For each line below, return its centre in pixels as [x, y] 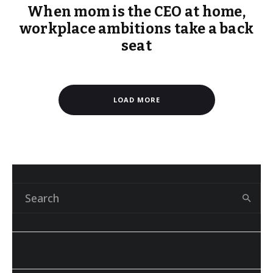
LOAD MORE [136, 100]
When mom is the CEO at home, [136, 12]
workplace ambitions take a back [136, 29]
